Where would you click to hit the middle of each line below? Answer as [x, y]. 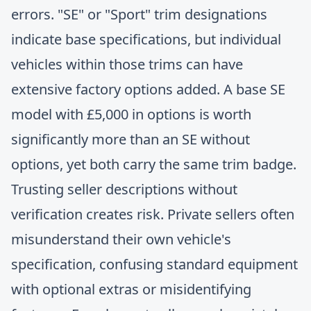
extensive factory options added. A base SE [148, 89]
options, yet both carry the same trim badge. [154, 164]
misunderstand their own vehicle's [121, 239]
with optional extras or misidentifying [131, 289]
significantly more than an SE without [131, 139]
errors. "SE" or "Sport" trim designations [139, 14]
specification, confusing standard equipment [154, 264]
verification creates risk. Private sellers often [153, 214]
